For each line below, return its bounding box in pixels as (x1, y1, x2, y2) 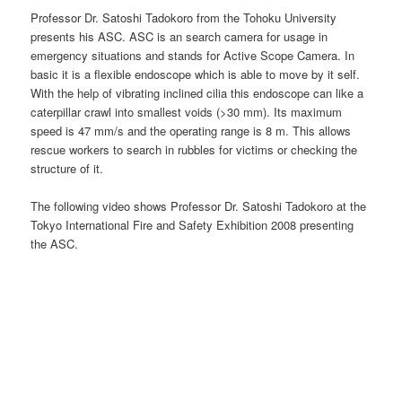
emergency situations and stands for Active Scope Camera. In (31, 46, 355, 64)
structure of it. (31, 159, 104, 177)
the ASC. (31, 234, 79, 252)
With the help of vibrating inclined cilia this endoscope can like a (31, 83, 364, 101)
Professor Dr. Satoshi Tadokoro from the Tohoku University (31, 8, 341, 26)
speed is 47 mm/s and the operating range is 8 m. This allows (31, 121, 352, 139)
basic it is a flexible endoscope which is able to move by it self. (31, 65, 361, 83)
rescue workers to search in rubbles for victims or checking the (31, 140, 358, 158)
